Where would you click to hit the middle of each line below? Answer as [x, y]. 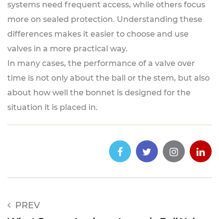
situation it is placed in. [53, 107]
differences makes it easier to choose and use [98, 34]
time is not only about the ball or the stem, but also [109, 78]
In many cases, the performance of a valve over [101, 63]
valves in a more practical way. [67, 49]
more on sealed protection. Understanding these [105, 19]
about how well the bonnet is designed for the [99, 93]
